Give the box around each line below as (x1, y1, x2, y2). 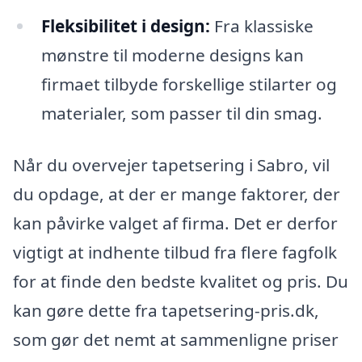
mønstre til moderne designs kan (40, 43, 304, 66)
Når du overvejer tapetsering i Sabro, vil (13, 153, 330, 176)
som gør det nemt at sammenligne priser (13, 327, 339, 351)
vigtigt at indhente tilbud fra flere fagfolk (13, 240, 337, 263)
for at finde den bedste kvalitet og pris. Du (13, 269, 348, 293)
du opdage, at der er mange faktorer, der (13, 182, 340, 205)
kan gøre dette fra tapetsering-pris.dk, (13, 298, 319, 322)
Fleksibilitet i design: (40, 14, 210, 37)
